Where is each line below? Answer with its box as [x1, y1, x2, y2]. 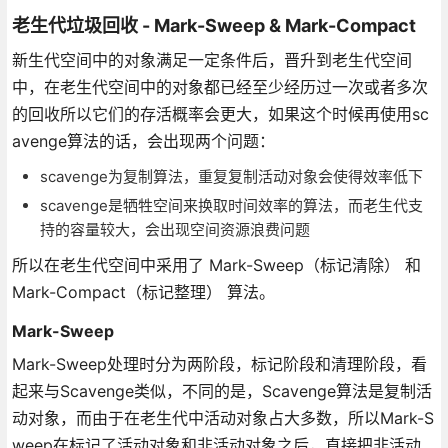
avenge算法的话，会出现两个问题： [11, 130, 275, 151]
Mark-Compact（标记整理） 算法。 [11, 281, 275, 302]
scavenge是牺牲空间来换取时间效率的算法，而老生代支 [39, 195, 423, 215]
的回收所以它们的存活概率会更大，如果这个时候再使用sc [11, 103, 429, 124]
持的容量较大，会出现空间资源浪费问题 [39, 219, 310, 239]
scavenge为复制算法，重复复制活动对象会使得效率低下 [39, 166, 423, 186]
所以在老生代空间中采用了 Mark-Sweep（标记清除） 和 [11, 254, 421, 275]
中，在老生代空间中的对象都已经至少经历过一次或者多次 [11, 76, 428, 97]
